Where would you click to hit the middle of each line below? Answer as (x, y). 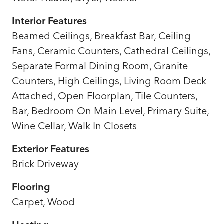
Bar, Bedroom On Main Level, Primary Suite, (110, 110)
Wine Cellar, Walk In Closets (74, 125)
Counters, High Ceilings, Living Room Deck (109, 80)
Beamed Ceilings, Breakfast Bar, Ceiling (101, 35)
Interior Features (49, 20)
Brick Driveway (45, 163)
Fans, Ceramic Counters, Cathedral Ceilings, (111, 50)
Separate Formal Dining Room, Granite (100, 65)
